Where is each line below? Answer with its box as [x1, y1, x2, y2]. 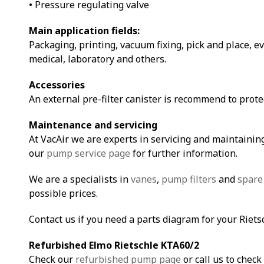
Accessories [29, 78, 85, 91]
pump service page [47, 146, 130, 160]
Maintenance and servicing [29, 118, 157, 131]
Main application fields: [29, 24, 140, 37]
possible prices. [29, 186, 98, 200]
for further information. [130, 146, 237, 160]
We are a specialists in [29, 172, 131, 186]
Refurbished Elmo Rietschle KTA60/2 [29, 238, 199, 252]
